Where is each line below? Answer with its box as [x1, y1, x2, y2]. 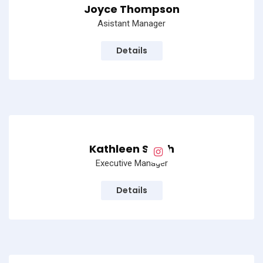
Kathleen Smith [89, 141, 174, 157]
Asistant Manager [97, 18, 166, 29]
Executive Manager [95, 158, 168, 169]
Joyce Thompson [83, 2, 180, 17]
